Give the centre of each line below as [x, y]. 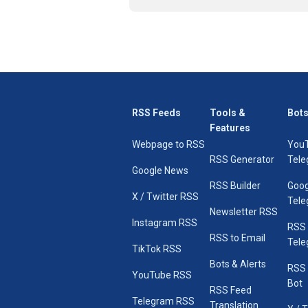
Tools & [228, 113]
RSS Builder [235, 186]
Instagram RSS [165, 223]
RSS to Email [238, 238]
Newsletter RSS [244, 212]
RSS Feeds [156, 113]
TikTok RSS [157, 249]
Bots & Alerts [238, 264]
